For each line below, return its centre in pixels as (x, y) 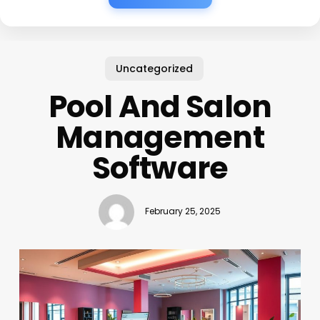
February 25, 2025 (183, 212)
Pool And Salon (160, 106)
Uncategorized (155, 68)
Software (160, 168)
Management (160, 137)
